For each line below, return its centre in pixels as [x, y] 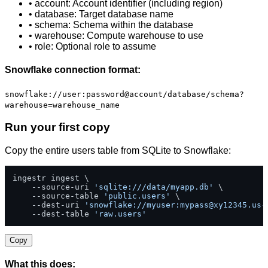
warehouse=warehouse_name [62, 105]
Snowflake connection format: [73, 70]
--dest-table [53, 214]
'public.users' [137, 196]
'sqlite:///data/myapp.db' [154, 187]
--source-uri [53, 187]
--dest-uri [48, 205]
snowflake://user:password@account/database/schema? [124, 94]
